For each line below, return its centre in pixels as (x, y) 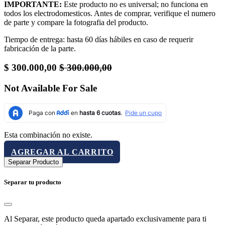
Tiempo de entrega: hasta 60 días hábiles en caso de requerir (99, 39)
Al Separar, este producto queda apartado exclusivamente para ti (105, 219)
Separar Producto (33, 162)
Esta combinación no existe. (48, 135)
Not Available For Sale (50, 88)
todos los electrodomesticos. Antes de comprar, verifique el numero (110, 13)
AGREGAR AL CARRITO (62, 152)
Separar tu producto (33, 182)
